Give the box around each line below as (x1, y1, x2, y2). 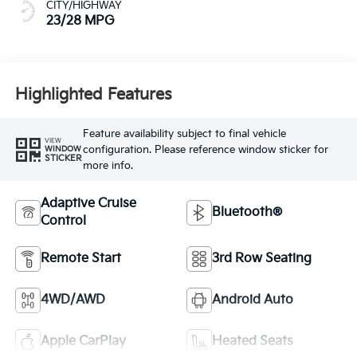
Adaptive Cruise (40, 196, 136, 212)
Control (40, 214, 86, 229)
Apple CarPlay (40, 334, 126, 350)
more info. (82, 159, 133, 172)
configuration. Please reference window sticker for (82, 143, 328, 156)
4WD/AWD (40, 292, 105, 308)
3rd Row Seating (212, 251, 312, 267)
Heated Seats (212, 334, 293, 350)
